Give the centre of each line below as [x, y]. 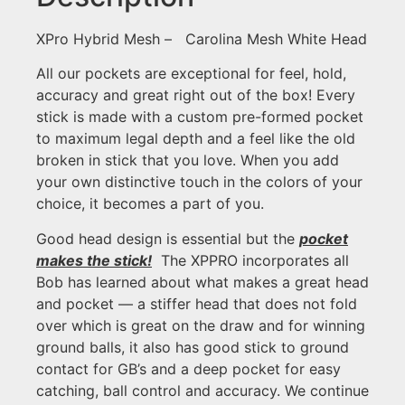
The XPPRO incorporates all [250, 260]
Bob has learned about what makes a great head [202, 282]
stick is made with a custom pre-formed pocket [200, 117]
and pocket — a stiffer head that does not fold [197, 303]
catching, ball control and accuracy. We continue [202, 390]
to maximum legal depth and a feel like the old [196, 139]
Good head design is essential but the [168, 238]
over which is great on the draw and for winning [201, 325]
